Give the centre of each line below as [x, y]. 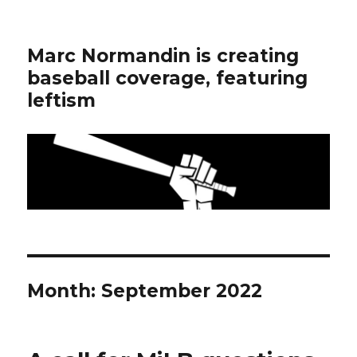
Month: [65, 290]
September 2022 [182, 290]
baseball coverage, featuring [168, 78]
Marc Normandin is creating [163, 56]
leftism [62, 100]
